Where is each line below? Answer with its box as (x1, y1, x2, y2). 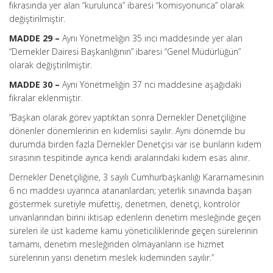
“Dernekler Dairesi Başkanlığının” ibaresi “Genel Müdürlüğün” (9, 46, 241, 57)
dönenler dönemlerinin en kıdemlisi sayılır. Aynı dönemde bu (9, 125, 245, 136)
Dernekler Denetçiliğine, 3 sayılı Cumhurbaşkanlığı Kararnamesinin (9, 171, 264, 183)
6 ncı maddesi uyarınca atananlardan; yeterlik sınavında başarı (9, 185, 252, 196)
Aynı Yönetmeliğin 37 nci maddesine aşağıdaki (62, 79, 241, 90)
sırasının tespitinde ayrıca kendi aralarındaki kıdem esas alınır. (9, 152, 250, 163)
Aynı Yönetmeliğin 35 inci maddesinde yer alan (62, 32, 243, 44)
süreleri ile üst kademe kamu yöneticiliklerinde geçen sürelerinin (9, 225, 258, 236)
